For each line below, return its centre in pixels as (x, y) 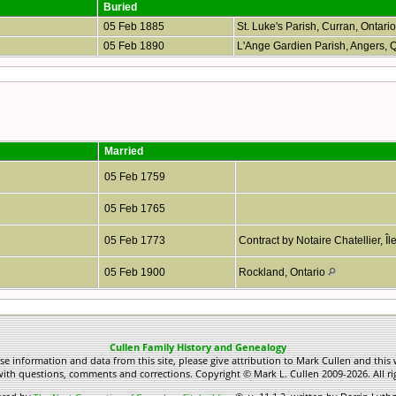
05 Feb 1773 (133, 240)
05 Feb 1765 (133, 208)
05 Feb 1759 (133, 176)
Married (124, 151)
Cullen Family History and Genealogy (198, 347)
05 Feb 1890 (133, 46)
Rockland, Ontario (283, 272)
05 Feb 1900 (133, 272)
